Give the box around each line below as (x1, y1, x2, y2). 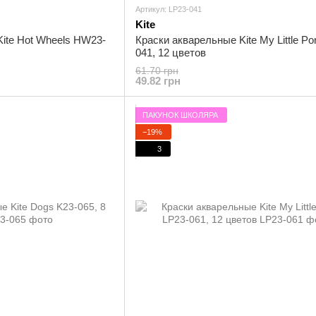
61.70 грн (135, 65, 178, 76)
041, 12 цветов (135, 47, 206, 59)
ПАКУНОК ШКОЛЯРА (142, 110, 218, 119)
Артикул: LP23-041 (135, 5, 202, 13)
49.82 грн (135, 75, 181, 87)
